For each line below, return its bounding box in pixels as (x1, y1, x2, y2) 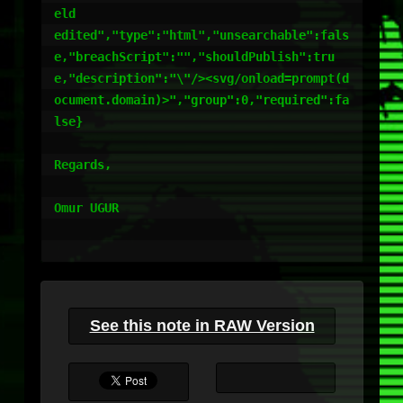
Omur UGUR (54, 201, 119, 215)
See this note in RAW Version (89, 317, 315, 335)
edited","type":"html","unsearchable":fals (54, 28, 349, 42)
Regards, (54, 157, 112, 172)
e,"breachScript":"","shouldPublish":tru (54, 49, 335, 64)
